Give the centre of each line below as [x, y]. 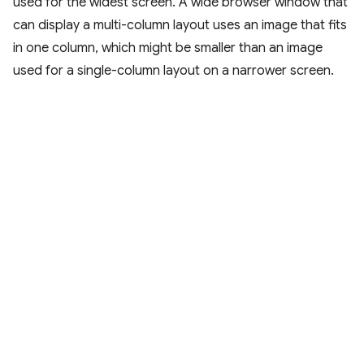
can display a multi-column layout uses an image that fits [180, 26]
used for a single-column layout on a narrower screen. [173, 71]
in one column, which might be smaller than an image [168, 48]
